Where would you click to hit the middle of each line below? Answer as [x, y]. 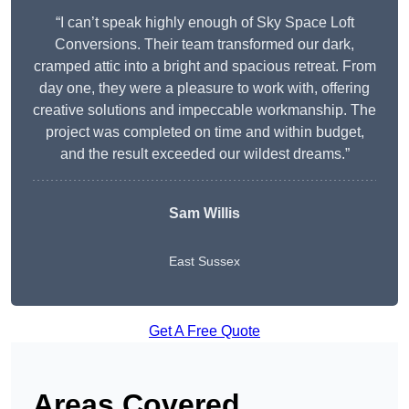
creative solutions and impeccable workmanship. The [204, 110]
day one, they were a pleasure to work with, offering [204, 89]
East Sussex [204, 262]
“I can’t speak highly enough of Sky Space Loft [204, 23]
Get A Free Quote [204, 331]
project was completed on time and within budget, [204, 132]
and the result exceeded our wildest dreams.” [204, 154]
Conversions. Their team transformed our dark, [204, 45]
